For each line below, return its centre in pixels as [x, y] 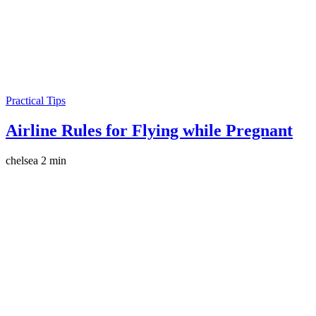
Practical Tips [36, 100]
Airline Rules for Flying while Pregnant [149, 130]
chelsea [22, 160]
